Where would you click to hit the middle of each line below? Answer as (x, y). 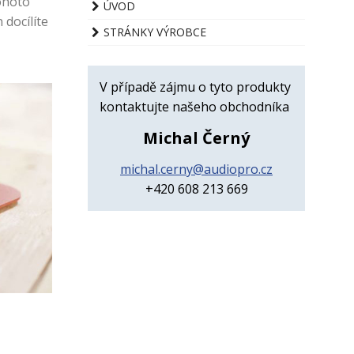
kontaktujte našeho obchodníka (194, 107)
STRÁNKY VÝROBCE (154, 32)
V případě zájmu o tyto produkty (195, 87)
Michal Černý (196, 138)
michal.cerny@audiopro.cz (196, 169)
